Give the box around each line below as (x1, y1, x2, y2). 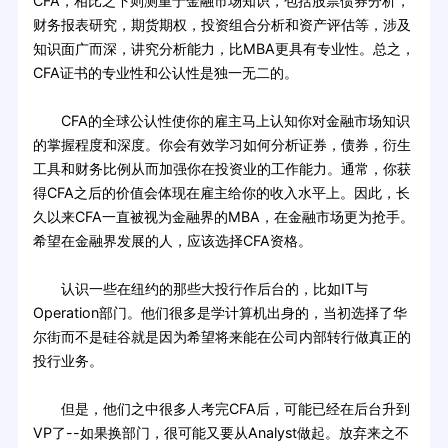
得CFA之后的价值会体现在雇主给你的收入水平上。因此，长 (32, 183, 410, 201)
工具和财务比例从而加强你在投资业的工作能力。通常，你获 (32, 159, 411, 177)
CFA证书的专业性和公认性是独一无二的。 (32, 63, 298, 81)
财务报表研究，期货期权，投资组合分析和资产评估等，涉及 (32, 15, 411, 33)
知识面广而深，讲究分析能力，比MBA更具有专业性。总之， (32, 39, 415, 57)
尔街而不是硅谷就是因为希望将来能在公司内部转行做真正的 (32, 327, 411, 345)
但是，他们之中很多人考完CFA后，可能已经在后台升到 (32, 399, 410, 417)
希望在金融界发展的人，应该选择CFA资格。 (32, 231, 312, 249)
